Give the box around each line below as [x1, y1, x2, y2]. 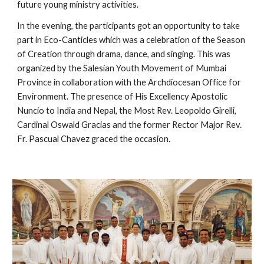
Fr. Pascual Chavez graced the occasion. [17, 134, 173, 144]
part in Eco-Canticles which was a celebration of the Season [17, 35, 246, 45]
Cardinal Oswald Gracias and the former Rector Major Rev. [17, 120, 242, 130]
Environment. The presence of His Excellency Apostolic [17, 91, 228, 101]
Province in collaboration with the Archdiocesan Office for [17, 77, 242, 87]
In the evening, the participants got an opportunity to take [17, 21, 240, 31]
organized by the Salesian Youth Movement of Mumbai [17, 63, 227, 73]
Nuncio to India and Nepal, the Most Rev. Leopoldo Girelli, [17, 105, 237, 115]
